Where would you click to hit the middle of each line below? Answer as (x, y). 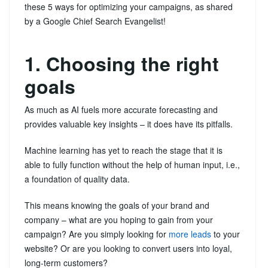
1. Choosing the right (122, 63)
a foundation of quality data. (77, 179)
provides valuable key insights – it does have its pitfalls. (129, 124)
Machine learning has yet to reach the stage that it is (124, 150)
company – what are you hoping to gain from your (119, 219)
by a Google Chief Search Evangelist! (95, 21)
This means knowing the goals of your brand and (117, 205)
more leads (190, 234)
